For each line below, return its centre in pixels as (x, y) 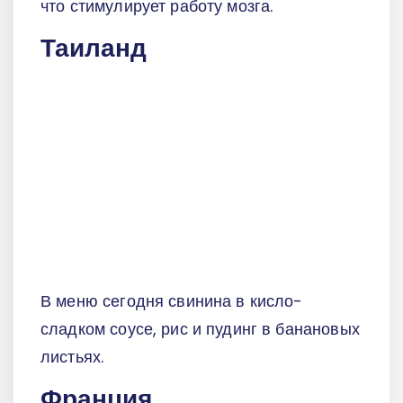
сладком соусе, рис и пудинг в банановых (200, 328)
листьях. (72, 356)
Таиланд (94, 49)
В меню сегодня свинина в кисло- (172, 300)
